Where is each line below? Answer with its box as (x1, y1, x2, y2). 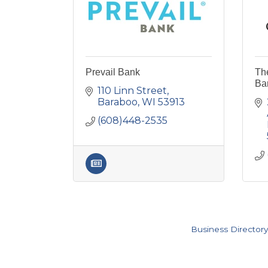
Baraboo (98, 96, 138, 108)
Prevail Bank (86, 66, 140, 77)
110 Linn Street (98, 84, 167, 96)
